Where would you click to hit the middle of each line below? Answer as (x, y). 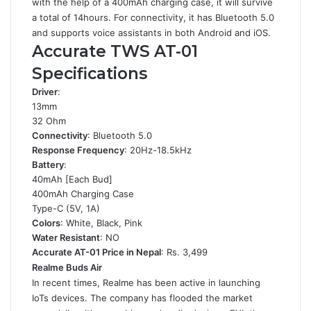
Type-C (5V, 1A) (66, 208)
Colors (46, 223)
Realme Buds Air (67, 267)
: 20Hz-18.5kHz (158, 150)
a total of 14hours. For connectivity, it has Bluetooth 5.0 (153, 17)
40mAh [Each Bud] (72, 179)
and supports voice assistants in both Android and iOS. (153, 33)
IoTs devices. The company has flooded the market (142, 298)
